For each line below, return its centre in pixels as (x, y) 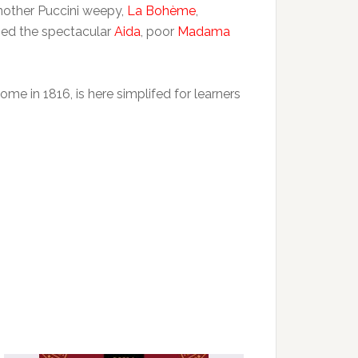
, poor (159, 32)
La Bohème (161, 11)
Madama (204, 32)
